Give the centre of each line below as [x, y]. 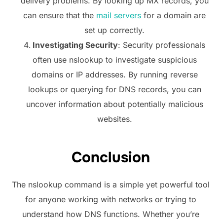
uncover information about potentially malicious [114, 104]
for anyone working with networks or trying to [110, 199]
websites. [114, 119]
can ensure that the [60, 16]
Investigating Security [75, 45]
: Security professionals [162, 45]
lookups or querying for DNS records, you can [114, 90]
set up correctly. [114, 30]
